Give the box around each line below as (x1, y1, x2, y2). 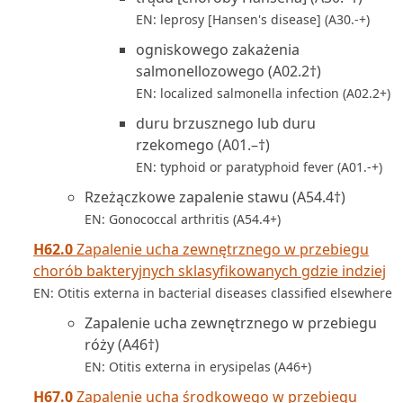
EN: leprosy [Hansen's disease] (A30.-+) (136, 11, 370, 28)
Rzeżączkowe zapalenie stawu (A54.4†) (85, 187, 345, 207)
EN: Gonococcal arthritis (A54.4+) (85, 210, 281, 228)
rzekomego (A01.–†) (136, 135, 270, 155)
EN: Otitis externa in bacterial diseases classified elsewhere (33, 284, 392, 301)
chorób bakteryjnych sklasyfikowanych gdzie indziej (33, 261, 386, 281)
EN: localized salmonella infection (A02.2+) (136, 85, 390, 102)
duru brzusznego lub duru (136, 113, 316, 133)
